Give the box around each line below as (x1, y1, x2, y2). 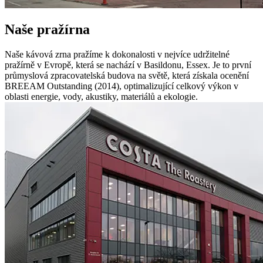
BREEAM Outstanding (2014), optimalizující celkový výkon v (5, 81, 238, 92)
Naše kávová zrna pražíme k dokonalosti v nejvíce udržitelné (5, 49, 230, 60)
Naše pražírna (5, 22, 90, 38)
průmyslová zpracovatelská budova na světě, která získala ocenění (5, 70, 249, 81)
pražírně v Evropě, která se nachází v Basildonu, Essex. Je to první (5, 60, 251, 70)
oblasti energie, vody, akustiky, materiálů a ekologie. (5, 92, 198, 102)
